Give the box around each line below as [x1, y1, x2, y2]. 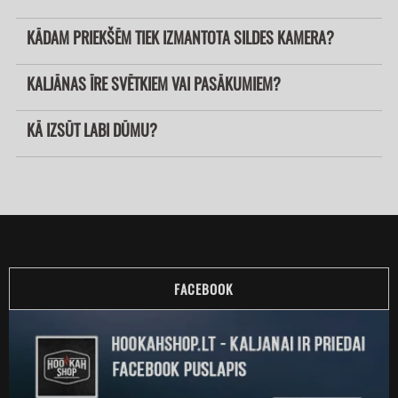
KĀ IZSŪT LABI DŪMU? [27, 118, 157, 142]
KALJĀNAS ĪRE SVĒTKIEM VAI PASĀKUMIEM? [27, 72, 281, 96]
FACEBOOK [174, 279, 233, 299]
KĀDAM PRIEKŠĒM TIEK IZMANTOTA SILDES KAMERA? [27, 26, 334, 50]
